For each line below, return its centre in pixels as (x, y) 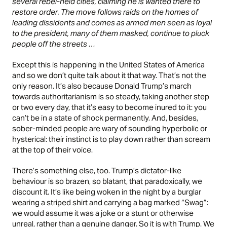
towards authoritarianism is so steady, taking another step (111, 97)
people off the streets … (54, 44)
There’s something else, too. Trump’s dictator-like (97, 171)
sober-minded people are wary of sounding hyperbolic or (110, 129)
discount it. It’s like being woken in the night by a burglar (107, 192)
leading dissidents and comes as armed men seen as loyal (112, 23)
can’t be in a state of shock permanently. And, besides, (105, 118)
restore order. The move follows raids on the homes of (105, 12)
